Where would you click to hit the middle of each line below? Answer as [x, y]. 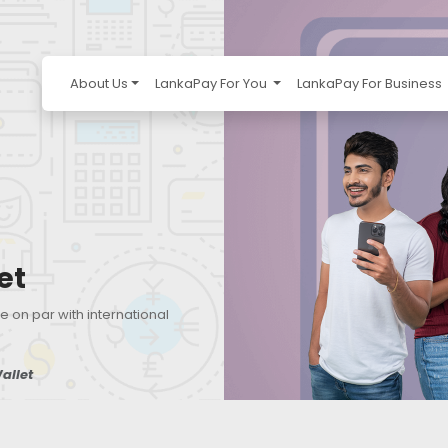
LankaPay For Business [370, 83]
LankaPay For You [212, 83]
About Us [98, 83]
